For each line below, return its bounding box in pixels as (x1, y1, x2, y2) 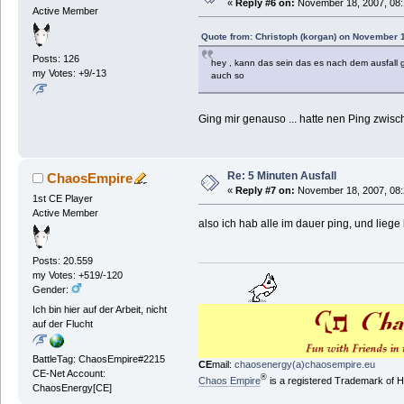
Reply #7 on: (234, 184, 295, 196)
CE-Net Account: (32, 367, 106, 379)
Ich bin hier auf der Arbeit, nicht (32, 303, 167, 315)
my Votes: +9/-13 (32, 68, 106, 79)
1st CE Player (32, 192, 93, 204)
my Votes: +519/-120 (32, 270, 123, 281)
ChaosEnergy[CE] (32, 381, 112, 393)
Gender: (32, 284, 71, 296)
